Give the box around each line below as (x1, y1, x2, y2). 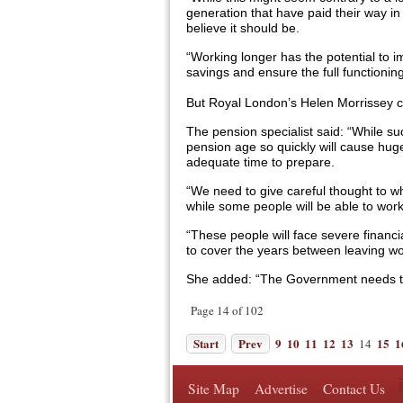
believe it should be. (186, 21, 300, 35)
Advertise (255, 380, 308, 398)
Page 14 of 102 (191, 302, 264, 318)
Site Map (188, 380, 239, 398)
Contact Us (323, 380, 385, 398)
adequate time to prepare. (186, 155, 335, 169)
